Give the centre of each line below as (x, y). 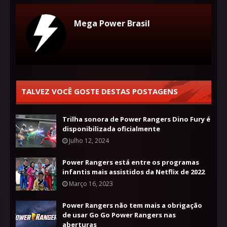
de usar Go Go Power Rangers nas (119, 215)
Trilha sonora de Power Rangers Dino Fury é (136, 119)
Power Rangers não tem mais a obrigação (132, 205)
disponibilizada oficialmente (111, 129)
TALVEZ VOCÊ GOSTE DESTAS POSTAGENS (100, 91)
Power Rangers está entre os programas (131, 162)
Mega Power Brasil (112, 24)
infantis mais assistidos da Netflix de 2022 (134, 172)
